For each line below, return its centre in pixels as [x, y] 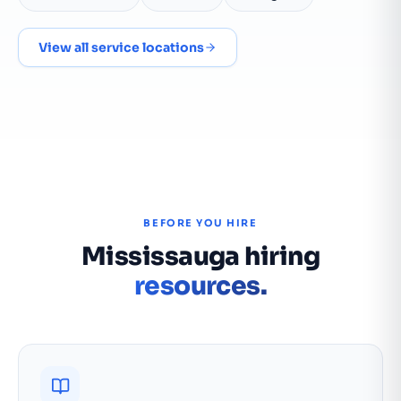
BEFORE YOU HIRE [200, 223]
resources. [200, 286]
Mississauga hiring [200, 256]
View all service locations [121, 47]
